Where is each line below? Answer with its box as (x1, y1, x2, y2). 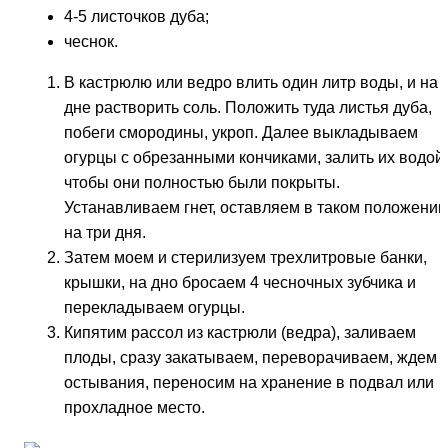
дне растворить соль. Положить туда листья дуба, (64, 98, 432, 116)
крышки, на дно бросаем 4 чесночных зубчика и (64, 273, 416, 291)
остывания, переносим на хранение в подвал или (64, 373, 434, 391)
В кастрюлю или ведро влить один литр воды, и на (64, 73, 438, 91)
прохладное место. (64, 398, 205, 416)
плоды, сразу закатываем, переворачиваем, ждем (64, 348, 437, 366)
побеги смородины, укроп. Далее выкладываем (64, 123, 418, 141)
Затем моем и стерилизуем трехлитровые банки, (64, 248, 427, 266)
